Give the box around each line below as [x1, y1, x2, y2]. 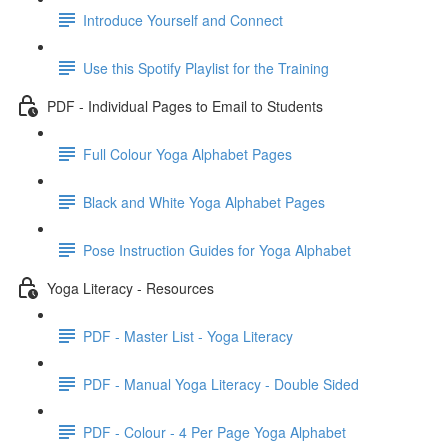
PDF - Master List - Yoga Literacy [83, 325, 293, 346]
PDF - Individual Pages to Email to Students [47, 95, 323, 116]
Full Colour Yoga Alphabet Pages [83, 143, 292, 164]
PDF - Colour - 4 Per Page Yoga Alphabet [83, 421, 346, 442]
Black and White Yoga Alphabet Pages [83, 191, 325, 212]
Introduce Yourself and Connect [83, 9, 283, 30]
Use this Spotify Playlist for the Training [83, 57, 329, 78]
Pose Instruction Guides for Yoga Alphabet [83, 239, 351, 260]
